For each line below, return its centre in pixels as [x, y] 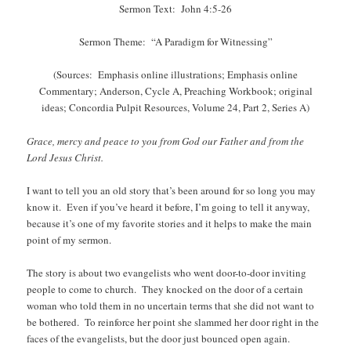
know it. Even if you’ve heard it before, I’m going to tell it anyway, [168, 206]
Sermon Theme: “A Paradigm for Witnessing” [175, 42]
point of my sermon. [69, 239]
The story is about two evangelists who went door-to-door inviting [167, 272]
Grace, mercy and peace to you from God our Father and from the [166, 141]
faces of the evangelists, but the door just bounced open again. [159, 338]
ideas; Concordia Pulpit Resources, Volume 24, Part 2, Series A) [175, 108]
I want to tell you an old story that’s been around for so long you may [172, 190]
